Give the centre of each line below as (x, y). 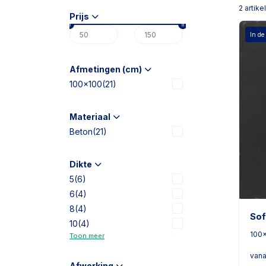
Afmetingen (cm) (106, 69)
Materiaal (90, 117)
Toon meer (87, 236)
